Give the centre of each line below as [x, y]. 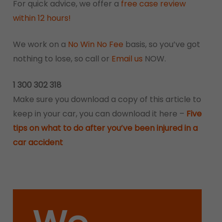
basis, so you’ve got [162, 44]
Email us [127, 59]
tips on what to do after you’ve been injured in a [105, 128]
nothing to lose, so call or [62, 59]
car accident [39, 142]
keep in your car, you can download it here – [99, 114]
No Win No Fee [95, 44]
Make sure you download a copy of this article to [107, 99]
